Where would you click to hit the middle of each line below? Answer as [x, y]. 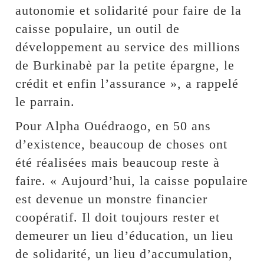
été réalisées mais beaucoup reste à [118, 163]
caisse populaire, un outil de [98, 29]
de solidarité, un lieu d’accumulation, [124, 254]
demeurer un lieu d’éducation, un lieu [125, 236]
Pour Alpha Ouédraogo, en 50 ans [113, 126]
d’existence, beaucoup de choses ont [122, 144]
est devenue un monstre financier [112, 199]
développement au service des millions [128, 47]
